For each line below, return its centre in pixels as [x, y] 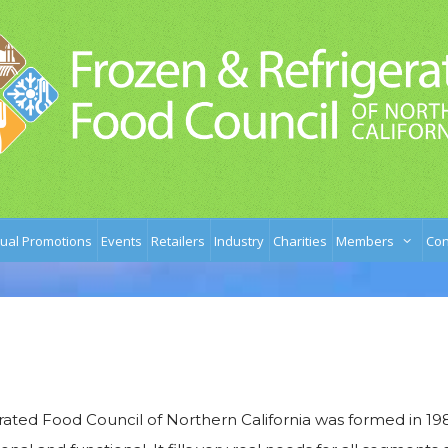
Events [121, 240]
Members [365, 240]
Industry [239, 240]
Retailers [178, 240]
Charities [300, 240]
